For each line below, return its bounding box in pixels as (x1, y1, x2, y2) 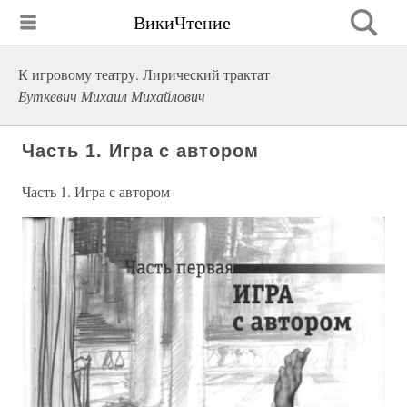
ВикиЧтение (134, 9, 231, 35)
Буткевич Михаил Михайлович (18, 86, 205, 105)
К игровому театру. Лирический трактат (18, 65, 270, 84)
